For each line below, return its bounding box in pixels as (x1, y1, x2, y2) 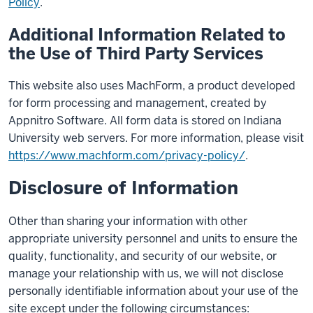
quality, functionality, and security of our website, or (8, 249, 277, 263)
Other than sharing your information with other (8, 214, 247, 228)
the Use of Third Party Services (8, 43, 263, 64)
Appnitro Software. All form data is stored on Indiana (8, 113, 282, 128)
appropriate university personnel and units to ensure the (8, 231, 298, 246)
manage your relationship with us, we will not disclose (8, 266, 284, 281)
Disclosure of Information (8, 176, 238, 200)
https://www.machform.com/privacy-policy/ (8, 148, 245, 163)
